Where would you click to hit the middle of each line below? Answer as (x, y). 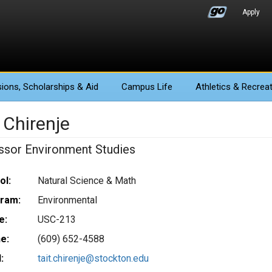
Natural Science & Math (87, 181)
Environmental (67, 200)
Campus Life (147, 87)
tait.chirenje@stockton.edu (93, 258)
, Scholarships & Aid (59, 87)
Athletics (213, 87)
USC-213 (56, 219)
